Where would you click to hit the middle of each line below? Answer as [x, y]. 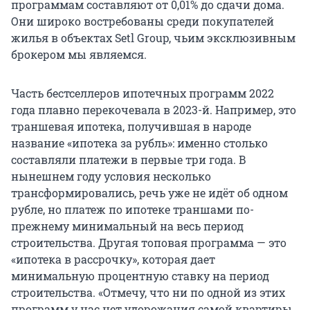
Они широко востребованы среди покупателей [143, 21]
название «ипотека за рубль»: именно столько [139, 143]
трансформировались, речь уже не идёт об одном [149, 193]
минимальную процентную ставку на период [140, 276]
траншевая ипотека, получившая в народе [131, 127]
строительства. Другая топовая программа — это [149, 243]
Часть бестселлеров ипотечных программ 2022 [143, 93]
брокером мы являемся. [79, 55]
